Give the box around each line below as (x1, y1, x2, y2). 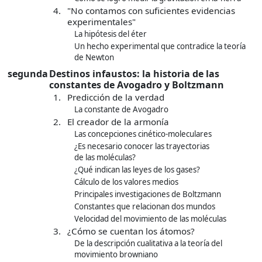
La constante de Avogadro (74, 104, 168, 115)
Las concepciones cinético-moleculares (74, 129, 212, 140)
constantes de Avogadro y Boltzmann (49, 78, 224, 92)
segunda (8, 67, 48, 81)
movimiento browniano (74, 249, 158, 260)
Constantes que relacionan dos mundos (74, 201, 215, 212)
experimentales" (67, 16, 136, 28)
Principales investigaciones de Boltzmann (74, 189, 221, 200)
